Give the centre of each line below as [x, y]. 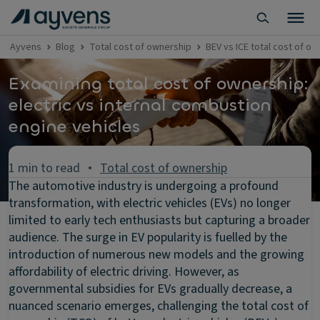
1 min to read [44, 168]
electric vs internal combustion [140, 105]
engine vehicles [74, 126]
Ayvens [26, 47]
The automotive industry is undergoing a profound [144, 186]
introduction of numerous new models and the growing [156, 255]
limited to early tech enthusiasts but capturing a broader [159, 220]
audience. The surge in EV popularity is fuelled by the [148, 237]
